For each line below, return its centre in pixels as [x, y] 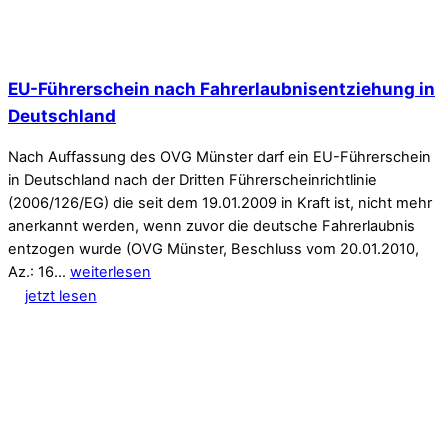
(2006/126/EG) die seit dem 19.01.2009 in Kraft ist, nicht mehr [220, 203]
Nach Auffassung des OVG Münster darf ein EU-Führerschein [219, 157]
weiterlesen [110, 272]
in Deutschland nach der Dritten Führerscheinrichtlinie [192, 180]
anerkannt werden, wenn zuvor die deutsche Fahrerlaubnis [211, 226]
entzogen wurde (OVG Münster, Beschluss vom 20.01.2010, [213, 249]
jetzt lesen [60, 295]
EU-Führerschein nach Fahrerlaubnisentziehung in [221, 89]
